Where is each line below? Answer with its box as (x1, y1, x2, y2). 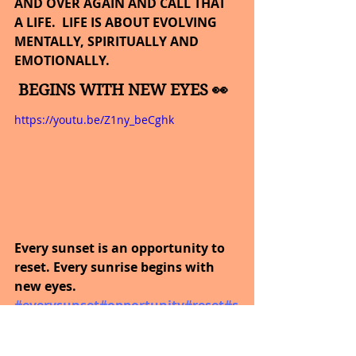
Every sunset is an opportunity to (14, 239, 228, 257)
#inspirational (118, 315, 208, 334)
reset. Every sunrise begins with (14, 258, 218, 277)
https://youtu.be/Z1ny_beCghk (14, 112, 174, 128)
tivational (14, 335, 77, 353)
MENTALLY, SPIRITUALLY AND (14, 33, 202, 51)
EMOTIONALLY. (14, 52, 110, 70)
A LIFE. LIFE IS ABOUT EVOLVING (14, 14, 220, 32)
